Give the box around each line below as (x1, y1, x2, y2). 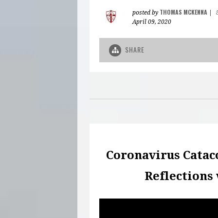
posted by (132, 9, 160, 16)
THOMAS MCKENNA (160, 7, 207, 16)
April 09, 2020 (132, 18, 171, 25)
